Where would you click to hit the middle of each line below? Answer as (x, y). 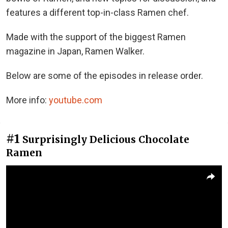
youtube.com (76, 100)
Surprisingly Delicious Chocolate (106, 139)
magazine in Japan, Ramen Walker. (75, 51)
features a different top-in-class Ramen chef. (97, 12)
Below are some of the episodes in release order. (105, 75)
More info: (27, 100)
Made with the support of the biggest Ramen (96, 37)
